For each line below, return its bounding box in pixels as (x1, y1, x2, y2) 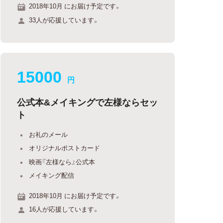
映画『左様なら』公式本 (29, 156, 96, 166)
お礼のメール (29, 129, 68, 139)
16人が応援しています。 (29, 204, 100, 214)
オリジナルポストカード (29, 143, 101, 152)
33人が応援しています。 (29, 14, 100, 24)
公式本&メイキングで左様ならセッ (17, 95, 158, 109)
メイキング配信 (29, 170, 75, 180)
